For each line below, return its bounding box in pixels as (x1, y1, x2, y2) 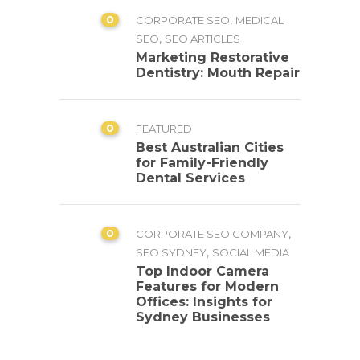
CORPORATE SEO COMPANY (136, 227, 288, 240)
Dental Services (136, 170, 245, 186)
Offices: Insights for (136, 293, 272, 309)
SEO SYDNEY (136, 245, 207, 259)
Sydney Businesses (136, 309, 270, 325)
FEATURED (136, 121, 192, 135)
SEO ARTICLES (165, 31, 240, 45)
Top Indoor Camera (136, 263, 269, 279)
